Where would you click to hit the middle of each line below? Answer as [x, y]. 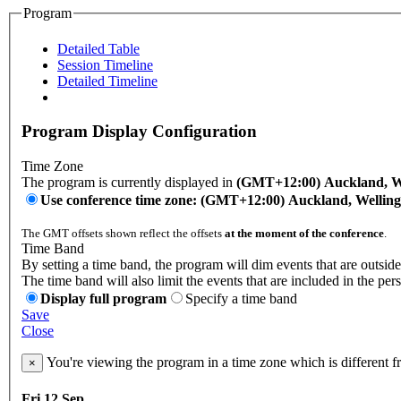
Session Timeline [105, 64]
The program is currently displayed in [129, 183]
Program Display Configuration [139, 132]
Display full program [103, 299]
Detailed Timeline [107, 81]
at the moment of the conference [304, 234]
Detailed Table [98, 48]
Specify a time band [241, 299]
